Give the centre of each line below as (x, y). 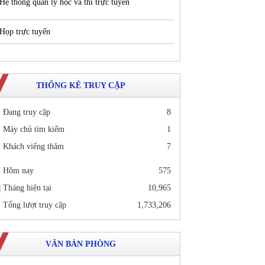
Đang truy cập (27, 112)
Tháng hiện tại (27, 188)
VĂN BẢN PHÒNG (80, 244)
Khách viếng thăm (33, 146)
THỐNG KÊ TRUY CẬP (80, 85)
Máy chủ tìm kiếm (34, 129)
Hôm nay (18, 170)
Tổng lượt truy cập (35, 205)
